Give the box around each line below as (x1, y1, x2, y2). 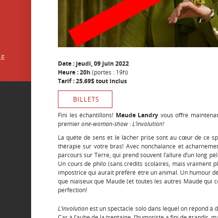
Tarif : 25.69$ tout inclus (58, 77, 127, 85)
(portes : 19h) (91, 68, 128, 76)
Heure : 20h (58, 68, 91, 76)
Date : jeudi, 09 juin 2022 (58, 59, 129, 68)
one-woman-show (81, 120, 128, 128)
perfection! (58, 186, 87, 194)
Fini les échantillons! (58, 111, 116, 119)
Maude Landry (115, 111, 159, 119)
